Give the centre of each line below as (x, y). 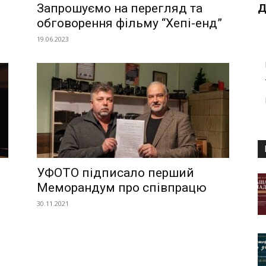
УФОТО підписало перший (115, 173)
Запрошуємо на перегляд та (120, 8)
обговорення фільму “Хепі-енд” (129, 23)
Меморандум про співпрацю (122, 188)
